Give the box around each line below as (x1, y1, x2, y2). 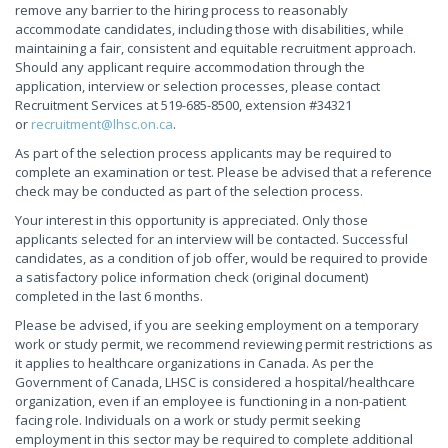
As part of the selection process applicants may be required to (15, 144, 392, 162)
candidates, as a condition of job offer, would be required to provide (15, 249, 428, 267)
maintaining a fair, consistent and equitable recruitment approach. (15, 39, 416, 57)
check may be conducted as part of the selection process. (15, 182, 363, 200)
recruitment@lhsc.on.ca (31, 115, 173, 133)
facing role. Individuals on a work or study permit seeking (15, 411, 360, 429)
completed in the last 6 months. (15, 287, 203, 305)
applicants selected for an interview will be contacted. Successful (15, 230, 408, 248)
